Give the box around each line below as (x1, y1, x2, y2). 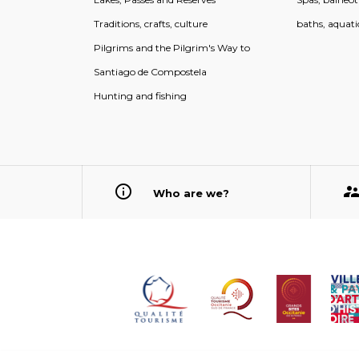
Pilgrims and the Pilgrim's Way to (94, 42, 250, 54)
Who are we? (152, 187, 229, 200)
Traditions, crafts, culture (94, 18, 208, 30)
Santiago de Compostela (94, 66, 207, 79)
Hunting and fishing (94, 90, 187, 103)
